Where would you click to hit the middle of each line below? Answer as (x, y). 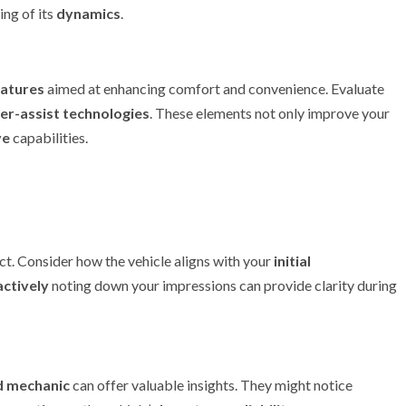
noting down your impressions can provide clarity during (223, 285)
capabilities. (49, 137)
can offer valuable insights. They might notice (211, 385)
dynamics (88, 13)
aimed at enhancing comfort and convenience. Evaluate (214, 88)
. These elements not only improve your (270, 113)
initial (292, 261)
